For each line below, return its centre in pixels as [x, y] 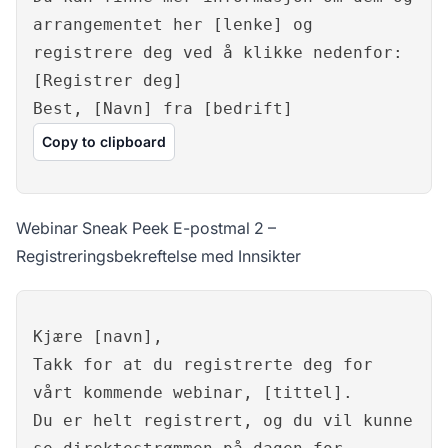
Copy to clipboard [104, 142]
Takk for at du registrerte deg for [203, 365]
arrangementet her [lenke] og [173, 25]
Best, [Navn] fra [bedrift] [163, 109]
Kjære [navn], [98, 337]
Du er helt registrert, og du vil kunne [223, 421]
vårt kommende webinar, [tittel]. [193, 393]
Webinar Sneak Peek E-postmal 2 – [146, 228]
